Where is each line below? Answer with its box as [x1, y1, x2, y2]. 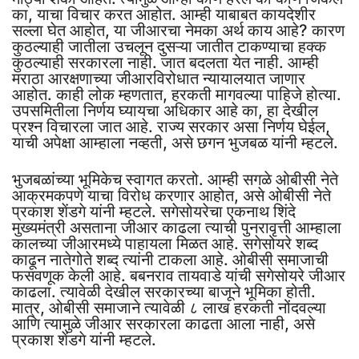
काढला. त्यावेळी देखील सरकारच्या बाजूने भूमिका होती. [12, 281, 316, 301]
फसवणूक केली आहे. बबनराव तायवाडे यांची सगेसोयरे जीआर [12, 265, 345, 285]
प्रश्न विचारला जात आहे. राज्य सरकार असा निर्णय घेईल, [12, 116, 330, 136]
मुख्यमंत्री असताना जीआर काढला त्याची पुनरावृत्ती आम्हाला [12, 217, 341, 237]
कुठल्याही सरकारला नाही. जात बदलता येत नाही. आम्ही [12, 52, 319, 72]
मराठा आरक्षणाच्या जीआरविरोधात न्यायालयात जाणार [12, 68, 305, 88]
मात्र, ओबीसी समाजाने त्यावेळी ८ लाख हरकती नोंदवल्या [12, 297, 326, 317]
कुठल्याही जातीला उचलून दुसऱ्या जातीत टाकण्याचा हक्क [12, 36, 326, 56]
